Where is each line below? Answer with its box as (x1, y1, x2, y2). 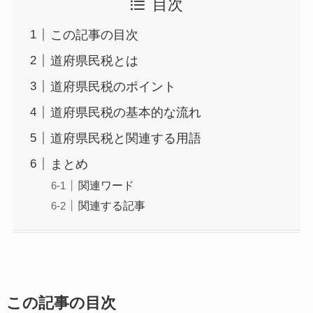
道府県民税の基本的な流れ (50, 105, 201, 119)
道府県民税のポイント (50, 79, 176, 94)
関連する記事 (78, 198, 145, 212)
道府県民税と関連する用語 (50, 131, 201, 145)
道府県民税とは (50, 53, 138, 68)
